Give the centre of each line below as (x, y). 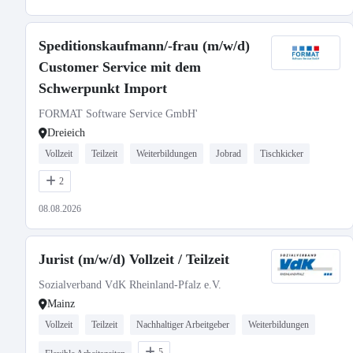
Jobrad (229, 154)
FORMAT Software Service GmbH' (118, 114)
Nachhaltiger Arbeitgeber (183, 325)
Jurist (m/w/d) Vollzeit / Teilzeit (134, 259)
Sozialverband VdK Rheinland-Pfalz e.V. (130, 285)
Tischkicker (282, 154)
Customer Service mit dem (120, 67)
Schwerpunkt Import (103, 88)
